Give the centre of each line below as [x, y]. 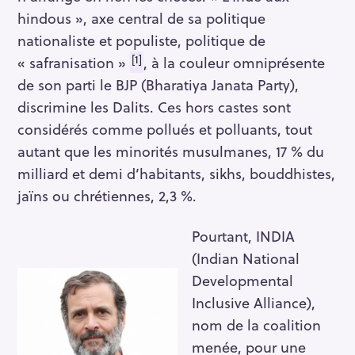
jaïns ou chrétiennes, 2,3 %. [107, 196]
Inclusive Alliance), [254, 303]
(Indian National [246, 258]
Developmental [242, 281]
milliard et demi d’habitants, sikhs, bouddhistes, [176, 174]
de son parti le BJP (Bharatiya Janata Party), [158, 85]
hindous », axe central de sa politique [141, 18]
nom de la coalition [256, 325]
